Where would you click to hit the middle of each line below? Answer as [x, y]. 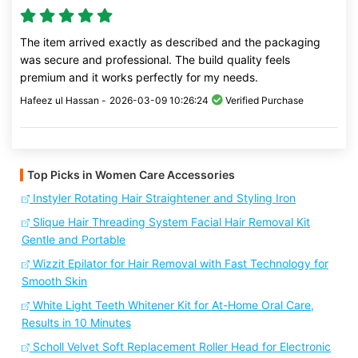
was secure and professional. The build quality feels [155, 60]
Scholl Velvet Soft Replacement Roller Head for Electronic [180, 346]
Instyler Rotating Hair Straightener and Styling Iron [163, 198]
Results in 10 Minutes [76, 322]
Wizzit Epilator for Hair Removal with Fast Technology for [179, 263]
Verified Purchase [263, 100]
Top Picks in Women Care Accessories [131, 175]
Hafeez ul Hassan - [63, 100]
